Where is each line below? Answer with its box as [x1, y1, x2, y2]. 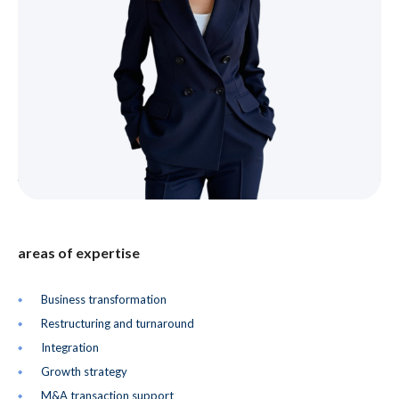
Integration [41, 339, 99, 354]
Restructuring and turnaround [41, 315, 194, 330]
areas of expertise [18, 243, 140, 261]
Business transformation [41, 291, 167, 306]
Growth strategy [41, 363, 127, 379]
